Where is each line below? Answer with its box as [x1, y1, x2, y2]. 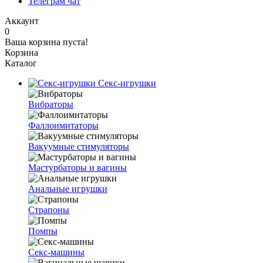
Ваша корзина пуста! [5, 37, 88, 47]
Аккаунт [5, 16, 39, 26]
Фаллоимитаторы [28, 120, 99, 130]
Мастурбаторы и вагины [28, 163, 127, 173]
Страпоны [28, 205, 69, 215]
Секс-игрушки [96, 78, 156, 88]
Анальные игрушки [28, 184, 107, 194]
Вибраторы [28, 99, 73, 109]
